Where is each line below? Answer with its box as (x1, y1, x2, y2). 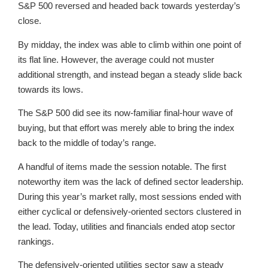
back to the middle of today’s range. (18, 138, 156, 148)
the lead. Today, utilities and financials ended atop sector (18, 221, 235, 232)
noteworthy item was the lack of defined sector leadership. (18, 176, 243, 187)
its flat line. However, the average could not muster (18, 54, 214, 65)
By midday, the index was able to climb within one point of (18, 39, 241, 50)
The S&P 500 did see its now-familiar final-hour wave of (18, 108, 233, 118)
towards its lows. (18, 84, 83, 95)
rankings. (18, 236, 54, 246)
